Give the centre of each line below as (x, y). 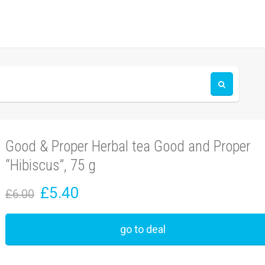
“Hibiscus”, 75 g (51, 165)
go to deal (143, 229)
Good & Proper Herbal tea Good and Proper (128, 146)
